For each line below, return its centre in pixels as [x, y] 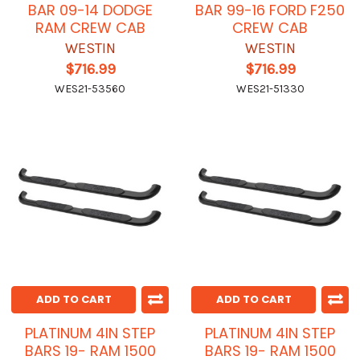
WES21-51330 [270, 89]
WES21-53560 [90, 89]
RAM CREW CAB [90, 28]
